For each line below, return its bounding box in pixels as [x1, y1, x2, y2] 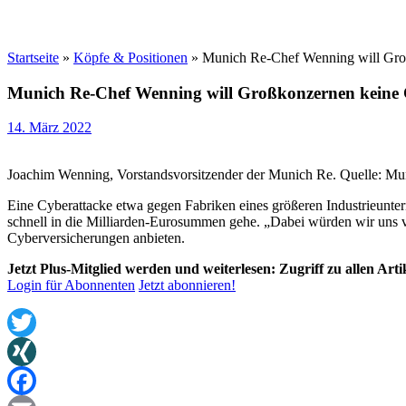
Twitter [7, 343, 48, 360]
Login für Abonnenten [7, 277, 135, 294]
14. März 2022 [7, 120, 92, 136]
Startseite [7, 50, 59, 65]
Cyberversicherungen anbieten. [7, 230, 185, 246]
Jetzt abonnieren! [139, 277, 236, 294]
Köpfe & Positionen [73, 50, 188, 65]
